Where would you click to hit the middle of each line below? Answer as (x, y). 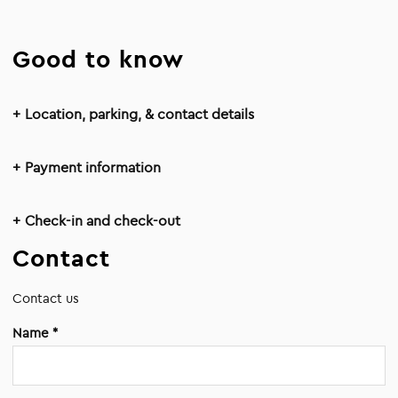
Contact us (46, 298)
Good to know (99, 59)
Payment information (93, 167)
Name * (36, 333)
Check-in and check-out (103, 220)
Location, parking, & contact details (140, 114)
